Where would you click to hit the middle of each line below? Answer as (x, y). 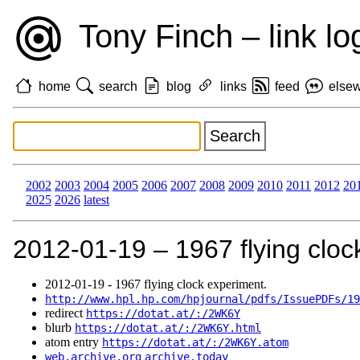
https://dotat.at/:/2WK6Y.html (168, 328)
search (119, 86)
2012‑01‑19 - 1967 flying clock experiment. (156, 284)
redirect (65, 313)
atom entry (74, 342)
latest (96, 200)
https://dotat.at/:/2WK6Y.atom (195, 343)
